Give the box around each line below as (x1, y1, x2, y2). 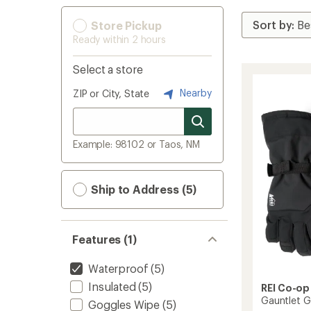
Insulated (88, 280, 136, 293)
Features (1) (72, 233, 137, 246)
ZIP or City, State (73, 87, 150, 99)
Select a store (73, 62, 143, 76)
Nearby (177, 86, 212, 99)
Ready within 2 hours (73, 33, 166, 45)
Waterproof (88, 262, 149, 275)
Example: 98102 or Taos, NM (73, 138, 200, 150)
